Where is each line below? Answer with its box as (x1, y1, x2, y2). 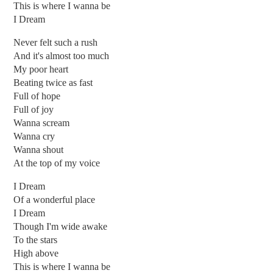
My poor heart (13, 63, 69, 74)
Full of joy (13, 104, 54, 115)
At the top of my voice (13, 157, 101, 168)
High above (13, 247, 59, 258)
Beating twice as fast (13, 77, 93, 88)
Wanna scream (13, 117, 70, 128)
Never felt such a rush (13, 37, 98, 48)
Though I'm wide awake (13, 221, 108, 232)
